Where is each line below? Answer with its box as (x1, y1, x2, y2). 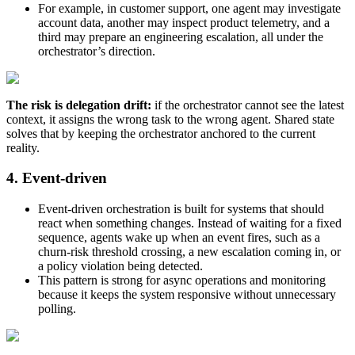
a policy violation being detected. (38, 259, 203, 273)
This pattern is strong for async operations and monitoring (38, 273, 326, 288)
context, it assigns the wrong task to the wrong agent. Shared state (6, 112, 334, 126)
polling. (38, 302, 76, 316)
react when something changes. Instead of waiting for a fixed (38, 216, 342, 231)
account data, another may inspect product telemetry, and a (38, 15, 330, 29)
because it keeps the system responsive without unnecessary (38, 288, 336, 302)
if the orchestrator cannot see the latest (151, 97, 344, 112)
